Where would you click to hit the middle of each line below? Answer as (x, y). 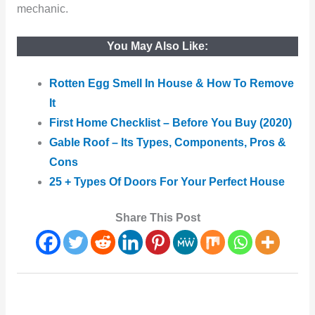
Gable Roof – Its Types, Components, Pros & (168, 142)
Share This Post (157, 217)
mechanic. (42, 9)
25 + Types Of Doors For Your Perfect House (167, 181)
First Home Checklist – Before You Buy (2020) (171, 122)
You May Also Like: (157, 46)
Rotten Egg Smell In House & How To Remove (172, 83)
